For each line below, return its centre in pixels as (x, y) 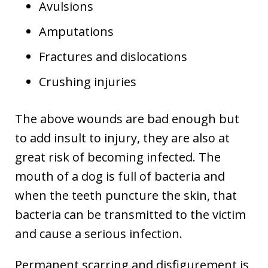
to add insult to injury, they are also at (122, 138)
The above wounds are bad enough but (127, 119)
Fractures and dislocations (113, 57)
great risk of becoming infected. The (118, 157)
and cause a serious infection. (99, 234)
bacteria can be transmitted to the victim (130, 214)
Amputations (76, 31)
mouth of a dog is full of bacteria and (120, 176)
